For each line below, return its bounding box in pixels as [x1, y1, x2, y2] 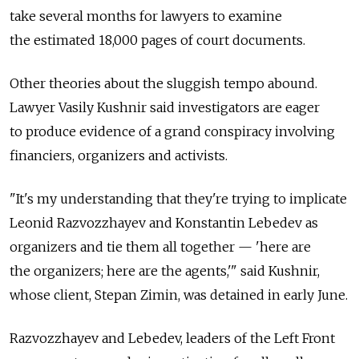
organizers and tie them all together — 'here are [10, 238, 311, 255]
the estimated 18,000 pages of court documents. [10, 31, 305, 48]
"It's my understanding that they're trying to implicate [10, 190, 347, 207]
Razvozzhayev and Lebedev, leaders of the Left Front [10, 329, 335, 346]
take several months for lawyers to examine [10, 7, 282, 24]
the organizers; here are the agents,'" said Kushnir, [10, 262, 320, 279]
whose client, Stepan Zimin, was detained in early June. [10, 286, 348, 303]
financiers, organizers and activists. [10, 147, 228, 163]
